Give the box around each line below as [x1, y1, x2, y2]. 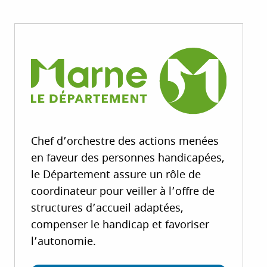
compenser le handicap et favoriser [31, 218, 210, 233]
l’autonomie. [31, 234, 97, 250]
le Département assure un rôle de [31, 167, 201, 183]
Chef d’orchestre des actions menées [31, 134, 219, 150]
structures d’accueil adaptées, [31, 201, 184, 216]
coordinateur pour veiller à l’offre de [31, 184, 215, 200]
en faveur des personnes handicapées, [31, 151, 225, 166]
